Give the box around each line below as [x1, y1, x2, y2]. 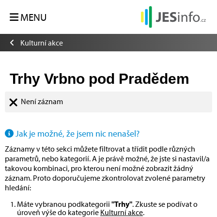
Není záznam [21, 96, 63, 106]
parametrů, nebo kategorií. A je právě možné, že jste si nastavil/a [5, 154, 210, 164]
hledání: [5, 183, 31, 193]
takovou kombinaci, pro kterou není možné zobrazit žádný [5, 163, 193, 173]
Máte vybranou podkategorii [17, 199, 111, 209]
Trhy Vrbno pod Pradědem [10, 71, 189, 87]
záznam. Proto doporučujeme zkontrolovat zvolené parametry [5, 173, 205, 183]
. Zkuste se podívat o [132, 199, 198, 209]
